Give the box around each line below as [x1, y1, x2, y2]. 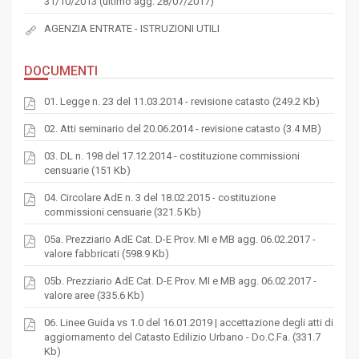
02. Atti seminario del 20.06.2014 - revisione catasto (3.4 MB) [44, 123, 321, 135]
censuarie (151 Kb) [44, 164, 131, 176]
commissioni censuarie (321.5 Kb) [44, 206, 201, 218]
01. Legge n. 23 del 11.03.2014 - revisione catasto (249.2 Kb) [44, 95, 320, 107]
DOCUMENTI [24, 63, 98, 79]
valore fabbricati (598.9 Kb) [44, 248, 169, 260]
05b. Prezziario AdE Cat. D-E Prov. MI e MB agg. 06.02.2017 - [44, 275, 317, 287]
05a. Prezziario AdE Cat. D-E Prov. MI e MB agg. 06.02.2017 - [44, 233, 316, 245]
